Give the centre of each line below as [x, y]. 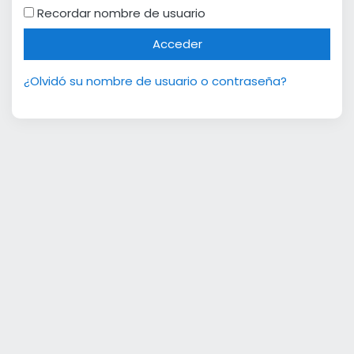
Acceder [177, 44]
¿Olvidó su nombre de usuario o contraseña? [155, 81]
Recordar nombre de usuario [121, 13]
